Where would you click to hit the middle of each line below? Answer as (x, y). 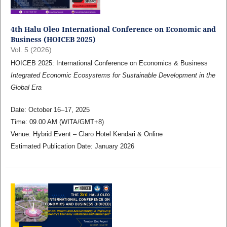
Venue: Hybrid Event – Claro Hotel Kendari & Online (86, 134)
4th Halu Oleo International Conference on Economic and (113, 29)
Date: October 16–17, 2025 (50, 110)
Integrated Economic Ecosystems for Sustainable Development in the (113, 75)
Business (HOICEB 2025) (53, 40)
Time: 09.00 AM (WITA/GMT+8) (57, 122)
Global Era (26, 87)
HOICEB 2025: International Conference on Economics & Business (109, 63)
